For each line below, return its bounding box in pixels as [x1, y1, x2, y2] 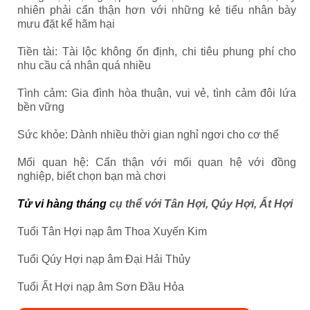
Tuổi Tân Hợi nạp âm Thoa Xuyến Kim [17, 226, 207, 237]
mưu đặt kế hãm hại [17, 18, 115, 30]
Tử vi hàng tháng [17, 198, 107, 210]
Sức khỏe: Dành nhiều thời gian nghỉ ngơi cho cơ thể [17, 129, 279, 140]
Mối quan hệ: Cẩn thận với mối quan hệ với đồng [17, 156, 296, 168]
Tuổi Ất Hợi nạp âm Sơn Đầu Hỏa [17, 281, 184, 293]
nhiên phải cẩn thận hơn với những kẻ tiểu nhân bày [17, 4, 296, 16]
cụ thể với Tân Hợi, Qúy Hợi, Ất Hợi [107, 198, 293, 210]
